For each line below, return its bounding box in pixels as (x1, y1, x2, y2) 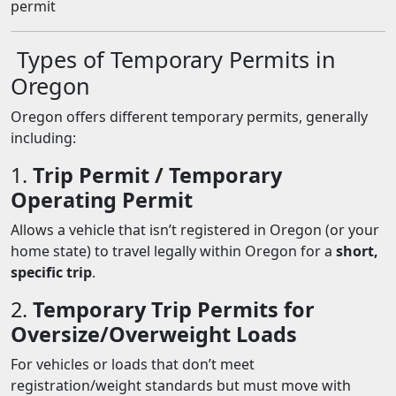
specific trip (11, 263, 92, 282)
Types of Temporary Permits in (11, 44, 336, 74)
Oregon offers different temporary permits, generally (11, 107, 368, 126)
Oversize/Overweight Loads (11, 320, 297, 348)
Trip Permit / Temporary (33, 161, 282, 189)
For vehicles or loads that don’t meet (11, 354, 255, 374)
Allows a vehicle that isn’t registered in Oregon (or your (11, 220, 379, 240)
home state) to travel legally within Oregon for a (11, 241, 336, 261)
